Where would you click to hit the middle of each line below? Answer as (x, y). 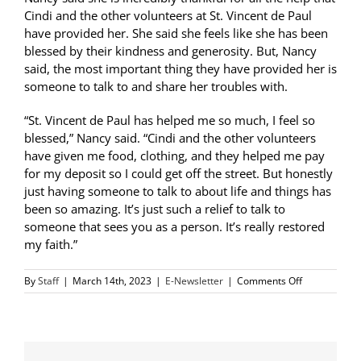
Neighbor (322, 338)
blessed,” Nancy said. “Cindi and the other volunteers (170, 137)
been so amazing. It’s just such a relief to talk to (155, 208)
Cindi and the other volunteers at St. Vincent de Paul (168, 15)
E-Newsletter (194, 280)
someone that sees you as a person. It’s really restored (174, 226)
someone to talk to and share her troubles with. (156, 86)
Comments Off (270, 280)
